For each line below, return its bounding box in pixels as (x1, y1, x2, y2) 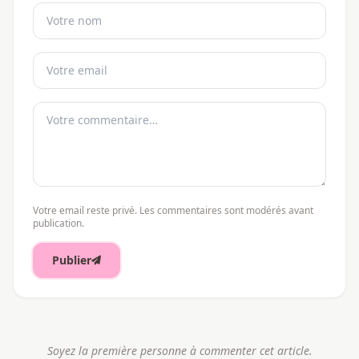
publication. (33, 216, 84, 230)
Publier (52, 252, 91, 268)
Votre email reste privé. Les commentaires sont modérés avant (33, 203, 313, 217)
